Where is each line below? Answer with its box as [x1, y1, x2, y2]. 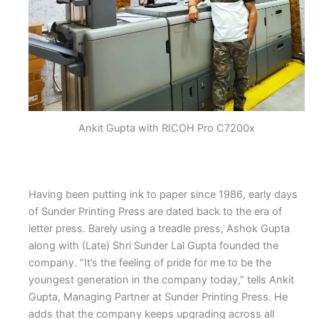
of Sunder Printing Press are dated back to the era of [28, 204, 282, 218]
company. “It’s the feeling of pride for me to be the [28, 256, 271, 269]
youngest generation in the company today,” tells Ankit [28, 273, 294, 286]
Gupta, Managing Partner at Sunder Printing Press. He [28, 290, 288, 303]
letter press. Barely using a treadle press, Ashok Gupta [28, 221, 290, 235]
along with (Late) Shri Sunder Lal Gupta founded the [28, 239, 278, 252]
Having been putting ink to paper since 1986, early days [28, 187, 298, 201]
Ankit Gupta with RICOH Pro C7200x [78, 121, 255, 135]
